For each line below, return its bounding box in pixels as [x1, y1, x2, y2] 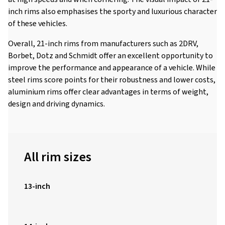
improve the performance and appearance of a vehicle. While [8, 62, 215, 73]
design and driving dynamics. [8, 98, 105, 109]
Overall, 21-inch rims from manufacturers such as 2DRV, [8, 38, 198, 49]
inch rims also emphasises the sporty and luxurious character [8, 6, 217, 17]
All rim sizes [24, 148, 91, 166]
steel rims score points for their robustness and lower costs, [8, 74, 215, 85]
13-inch [24, 181, 50, 192]
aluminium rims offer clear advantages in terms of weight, [8, 86, 208, 97]
